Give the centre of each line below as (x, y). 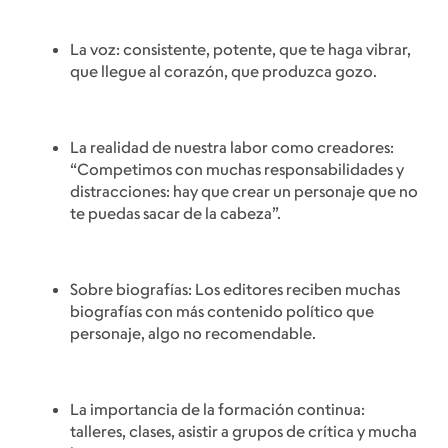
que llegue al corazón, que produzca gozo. (223, 71)
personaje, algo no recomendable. (193, 333)
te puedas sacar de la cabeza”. (175, 213)
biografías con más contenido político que (222, 311)
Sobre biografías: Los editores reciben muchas (235, 289)
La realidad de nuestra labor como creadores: (232, 147)
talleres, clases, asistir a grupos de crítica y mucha (243, 431)
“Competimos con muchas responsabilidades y (237, 169)
